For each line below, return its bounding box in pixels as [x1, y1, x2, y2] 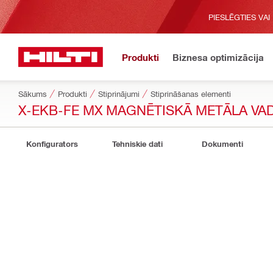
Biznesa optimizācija [172, 51, 264, 63]
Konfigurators [26, 139, 78, 149]
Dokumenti [202, 139, 243, 149]
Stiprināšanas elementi [151, 89, 231, 98]
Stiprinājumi [98, 89, 140, 98]
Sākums [18, 89, 47, 98]
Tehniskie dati [112, 139, 163, 149]
